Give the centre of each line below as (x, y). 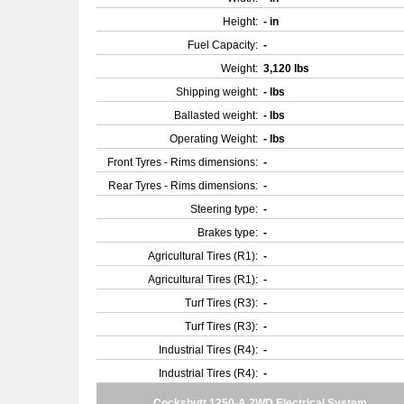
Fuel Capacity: (223, 45)
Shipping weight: (217, 92)
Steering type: (224, 209)
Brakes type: (228, 233)
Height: (240, 22)
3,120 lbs (288, 69)
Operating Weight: (214, 139)
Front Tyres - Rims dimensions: (183, 162)
